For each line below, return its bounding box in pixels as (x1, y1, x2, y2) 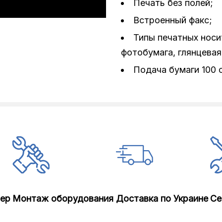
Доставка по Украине (115, 193, 208, 204)
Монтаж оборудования (12, 193, 114, 204)
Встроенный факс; (133, 15, 212, 25)
